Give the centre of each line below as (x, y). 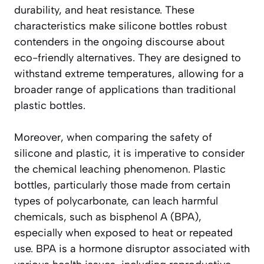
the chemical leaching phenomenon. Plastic (120, 169)
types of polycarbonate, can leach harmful (116, 201)
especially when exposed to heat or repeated (123, 232)
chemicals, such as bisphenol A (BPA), (108, 217)
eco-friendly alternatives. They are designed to (128, 57)
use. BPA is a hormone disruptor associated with (132, 248)
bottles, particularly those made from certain (122, 185)
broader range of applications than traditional (125, 89)
